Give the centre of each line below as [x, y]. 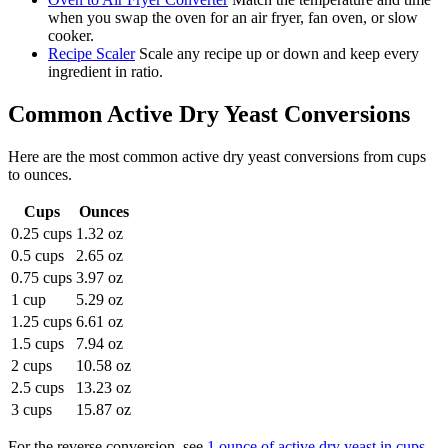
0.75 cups [41, 278]
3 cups [31, 410]
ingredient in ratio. [105, 72]
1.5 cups [37, 344]
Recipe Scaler [91, 54]
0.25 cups [41, 234]
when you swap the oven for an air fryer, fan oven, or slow [233, 18]
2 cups [31, 366]
